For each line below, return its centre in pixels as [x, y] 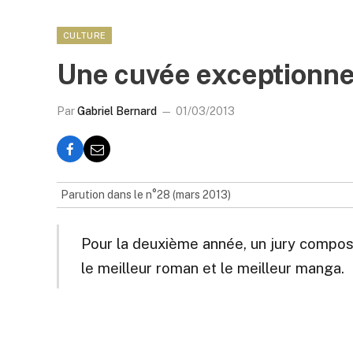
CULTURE [85, 35]
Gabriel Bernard [117, 111]
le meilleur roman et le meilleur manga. [212, 268]
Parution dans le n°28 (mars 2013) [146, 195]
